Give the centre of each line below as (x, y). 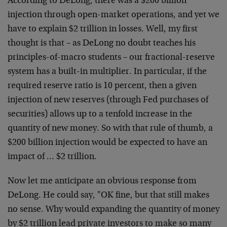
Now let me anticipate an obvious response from (102, 181)
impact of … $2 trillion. (52, 157)
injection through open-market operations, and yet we (113, 15)
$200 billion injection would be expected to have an (107, 143)
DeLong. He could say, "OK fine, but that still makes (108, 196)
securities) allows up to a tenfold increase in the (100, 115)
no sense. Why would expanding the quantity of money (113, 210)
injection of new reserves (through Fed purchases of (108, 100)
